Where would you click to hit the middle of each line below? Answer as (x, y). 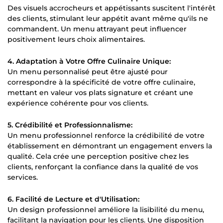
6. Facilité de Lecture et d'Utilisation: (73, 199)
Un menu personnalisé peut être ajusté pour (88, 71)
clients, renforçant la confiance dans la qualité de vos (103, 167)
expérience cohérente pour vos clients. (78, 103)
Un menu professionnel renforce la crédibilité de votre (106, 135)
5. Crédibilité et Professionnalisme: (70, 125)
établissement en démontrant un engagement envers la (110, 146)
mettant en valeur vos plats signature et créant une (100, 92)
